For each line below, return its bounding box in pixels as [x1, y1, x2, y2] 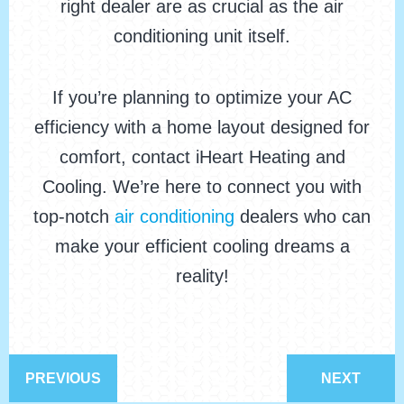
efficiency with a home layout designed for [34, 117, 370, 138]
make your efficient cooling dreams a [54, 236, 350, 257]
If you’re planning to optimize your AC [52, 87, 352, 108]
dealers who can [234, 207, 371, 227]
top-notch [33, 207, 115, 227]
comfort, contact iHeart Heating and [59, 147, 345, 168]
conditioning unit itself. [114, 26, 290, 47]
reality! [175, 266, 229, 287]
